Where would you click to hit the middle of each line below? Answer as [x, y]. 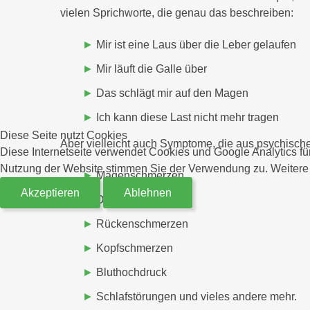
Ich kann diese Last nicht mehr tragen [186, 117]
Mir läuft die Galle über [150, 69]
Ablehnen [148, 192]
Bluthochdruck [130, 272]
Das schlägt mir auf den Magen [171, 93]
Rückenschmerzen [141, 224]
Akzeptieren [50, 192]
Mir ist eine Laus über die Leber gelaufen [195, 45]
